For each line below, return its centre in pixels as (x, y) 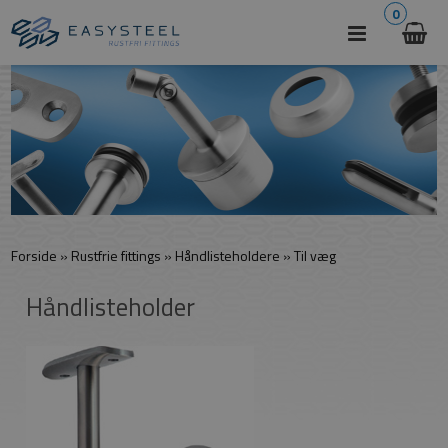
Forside (34, 255)
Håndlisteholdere (228, 255)
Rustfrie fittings (116, 255)
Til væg (315, 255)
